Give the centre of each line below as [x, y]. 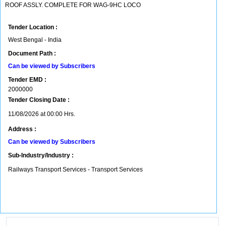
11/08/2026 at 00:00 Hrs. [42, 114]
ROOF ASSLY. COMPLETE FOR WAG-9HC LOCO [73, 5]
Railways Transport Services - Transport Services [76, 169]
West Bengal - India [35, 40]
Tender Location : [33, 27]
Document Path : [32, 53]
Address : [22, 129]
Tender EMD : [27, 80]
